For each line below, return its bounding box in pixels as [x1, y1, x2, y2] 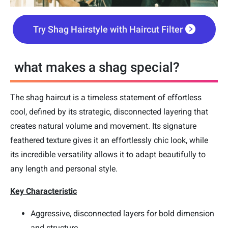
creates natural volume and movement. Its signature [10, 121, 196, 131]
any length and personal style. [10, 163, 118, 174]
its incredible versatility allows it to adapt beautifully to [10, 149, 206, 159]
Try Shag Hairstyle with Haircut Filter [33, 23, 183, 35]
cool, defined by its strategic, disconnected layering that [10, 106, 208, 117]
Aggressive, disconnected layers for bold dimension [31, 208, 214, 218]
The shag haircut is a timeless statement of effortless [10, 92, 202, 102]
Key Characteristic [10, 186, 77, 196]
